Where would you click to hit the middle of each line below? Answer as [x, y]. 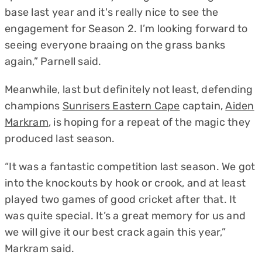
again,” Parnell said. [53, 61]
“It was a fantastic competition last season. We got [130, 167]
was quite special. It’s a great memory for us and [125, 216]
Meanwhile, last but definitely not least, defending [129, 89]
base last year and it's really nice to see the [112, 12]
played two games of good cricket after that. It [121, 199]
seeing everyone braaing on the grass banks [115, 45]
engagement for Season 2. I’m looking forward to [126, 29]
